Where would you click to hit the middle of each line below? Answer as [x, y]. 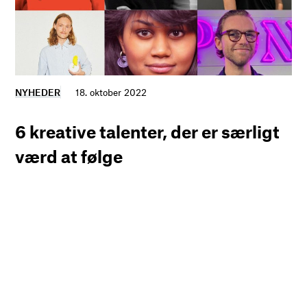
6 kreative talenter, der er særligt [148, 131]
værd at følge [69, 156]
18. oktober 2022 [111, 92]
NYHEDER [38, 92]
